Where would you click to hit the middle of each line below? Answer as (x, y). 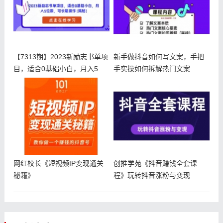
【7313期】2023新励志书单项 (60, 56)
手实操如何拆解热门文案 (152, 68)
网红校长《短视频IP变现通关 (58, 163)
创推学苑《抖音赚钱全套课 (155, 163)
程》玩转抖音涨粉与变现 (152, 175)
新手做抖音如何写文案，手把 (159, 56)
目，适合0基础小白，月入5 (56, 68)
